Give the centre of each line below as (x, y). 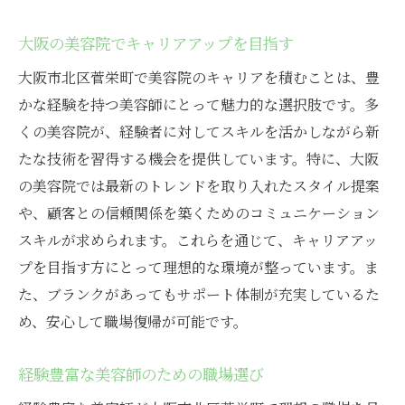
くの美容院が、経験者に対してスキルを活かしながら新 (199, 132)
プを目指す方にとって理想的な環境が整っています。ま (198, 268)
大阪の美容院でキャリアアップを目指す (156, 43)
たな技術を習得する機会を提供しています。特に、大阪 (198, 159)
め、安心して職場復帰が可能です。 (133, 322)
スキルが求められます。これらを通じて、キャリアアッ (198, 240)
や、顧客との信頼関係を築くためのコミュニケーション (199, 213)
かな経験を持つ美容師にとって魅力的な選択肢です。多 (198, 105)
